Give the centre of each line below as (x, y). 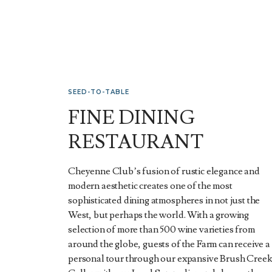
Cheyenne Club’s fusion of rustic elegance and (164, 171)
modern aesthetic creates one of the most (150, 186)
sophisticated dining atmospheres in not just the (164, 200)
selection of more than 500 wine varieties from (161, 229)
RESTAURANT (136, 142)
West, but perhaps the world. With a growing (159, 215)
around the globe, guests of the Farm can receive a (169, 244)
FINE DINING (131, 118)
